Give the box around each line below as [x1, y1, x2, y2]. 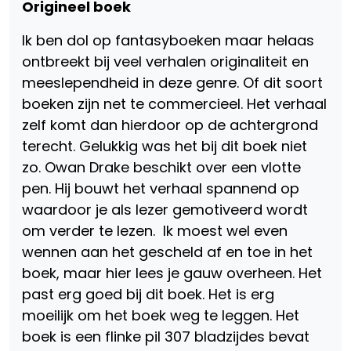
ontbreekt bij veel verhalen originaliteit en [22, 52, 309, 71]
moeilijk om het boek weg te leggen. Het [22, 306, 299, 325]
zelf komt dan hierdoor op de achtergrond [22, 115, 318, 135]
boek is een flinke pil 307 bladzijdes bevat [22, 327, 309, 346]
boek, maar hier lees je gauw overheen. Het [22, 263, 322, 283]
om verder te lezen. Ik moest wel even [22, 221, 288, 241]
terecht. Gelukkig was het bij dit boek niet [22, 136, 307, 156]
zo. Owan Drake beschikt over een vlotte [22, 157, 301, 177]
